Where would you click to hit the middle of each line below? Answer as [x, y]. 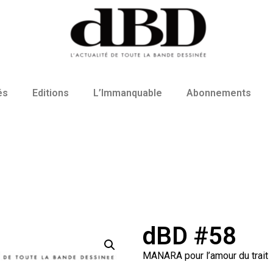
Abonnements [219, 93]
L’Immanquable [128, 93]
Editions [51, 93]
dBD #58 [190, 236]
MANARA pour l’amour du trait [205, 256]
